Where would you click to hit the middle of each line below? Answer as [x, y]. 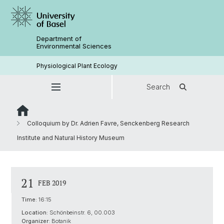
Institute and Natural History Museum [71, 138]
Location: [35, 212]
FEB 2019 [52, 183]
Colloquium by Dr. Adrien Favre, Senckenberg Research [107, 123]
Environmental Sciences [74, 46]
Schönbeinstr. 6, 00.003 [81, 212]
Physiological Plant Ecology [77, 65]
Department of [59, 38]
